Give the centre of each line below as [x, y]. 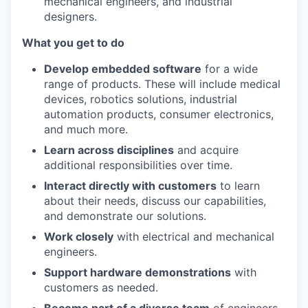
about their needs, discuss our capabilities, [155, 201]
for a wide [230, 69]
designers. [70, 16]
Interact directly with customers [130, 186]
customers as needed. [101, 287]
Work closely [79, 236]
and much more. [86, 129]
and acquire [206, 150]
